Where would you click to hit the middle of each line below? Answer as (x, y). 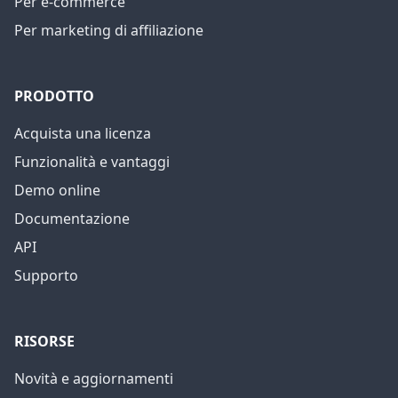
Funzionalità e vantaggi (92, 162)
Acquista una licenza (83, 133)
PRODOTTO (54, 96)
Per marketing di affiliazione (109, 30)
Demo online (57, 190)
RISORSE (44, 341)
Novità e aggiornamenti (94, 378)
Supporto (46, 275)
